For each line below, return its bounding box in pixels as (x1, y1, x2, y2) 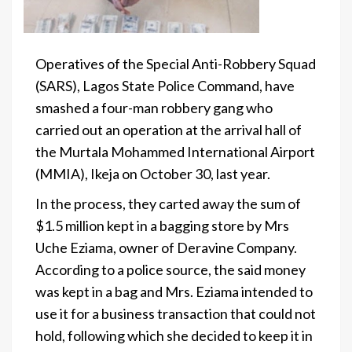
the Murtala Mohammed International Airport (35, 142, 315, 160)
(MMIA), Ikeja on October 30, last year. (35, 164, 270, 182)
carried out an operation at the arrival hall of (35, 120, 302, 138)
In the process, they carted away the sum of (35, 194, 301, 212)
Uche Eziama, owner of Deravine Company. (35, 238, 297, 256)
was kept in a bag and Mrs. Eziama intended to (35, 282, 313, 300)
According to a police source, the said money (35, 260, 306, 278)
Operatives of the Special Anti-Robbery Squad (35, 54, 316, 72)
